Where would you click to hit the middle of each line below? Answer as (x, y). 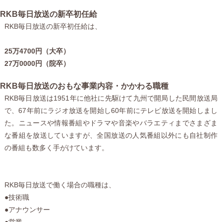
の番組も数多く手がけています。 (56, 147)
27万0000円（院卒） (37, 63)
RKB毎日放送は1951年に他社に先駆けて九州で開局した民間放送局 (111, 98)
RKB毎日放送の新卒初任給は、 (53, 26)
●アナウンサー (27, 209)
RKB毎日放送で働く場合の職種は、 (60, 185)
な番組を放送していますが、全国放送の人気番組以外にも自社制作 (111, 135)
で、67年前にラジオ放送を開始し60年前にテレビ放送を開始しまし (111, 110)
